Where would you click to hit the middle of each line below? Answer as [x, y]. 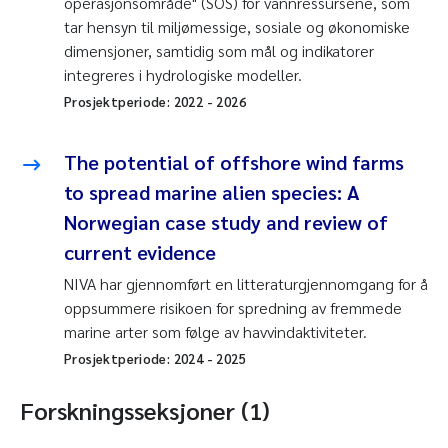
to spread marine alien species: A [212, 192]
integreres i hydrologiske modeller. [183, 75]
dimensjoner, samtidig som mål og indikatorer [219, 51]
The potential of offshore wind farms [234, 162]
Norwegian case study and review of [226, 222]
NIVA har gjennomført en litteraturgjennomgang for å [246, 284]
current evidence [140, 252]
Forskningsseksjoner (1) [145, 410]
